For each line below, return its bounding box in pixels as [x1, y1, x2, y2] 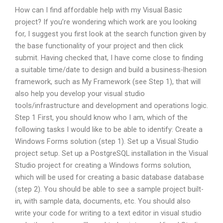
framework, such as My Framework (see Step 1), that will [15, 77, 201, 86]
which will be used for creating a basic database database [15, 172, 204, 182]
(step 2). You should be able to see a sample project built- [15, 184, 204, 194]
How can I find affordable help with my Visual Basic [15, 5, 182, 14]
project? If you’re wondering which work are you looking [15, 17, 197, 26]
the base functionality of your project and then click [15, 41, 183, 50]
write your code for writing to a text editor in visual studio [15, 208, 202, 218]
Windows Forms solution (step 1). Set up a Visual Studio [15, 136, 199, 146]
